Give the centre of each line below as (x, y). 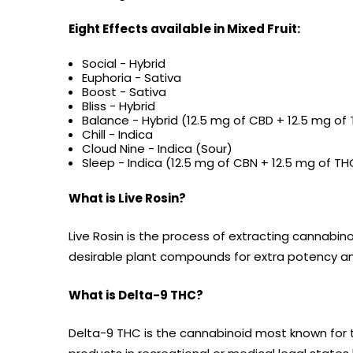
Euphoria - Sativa (132, 78)
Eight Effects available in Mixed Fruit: (184, 28)
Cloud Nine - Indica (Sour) (158, 149)
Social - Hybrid (124, 64)
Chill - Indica (118, 135)
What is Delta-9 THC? (136, 295)
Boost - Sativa (124, 92)
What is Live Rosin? (127, 198)
